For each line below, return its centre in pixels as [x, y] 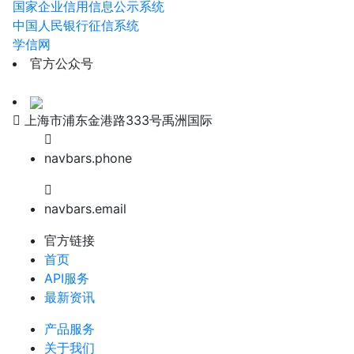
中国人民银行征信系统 [76, 25]
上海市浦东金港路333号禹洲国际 [119, 120]
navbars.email [85, 209]
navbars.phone [88, 158]
